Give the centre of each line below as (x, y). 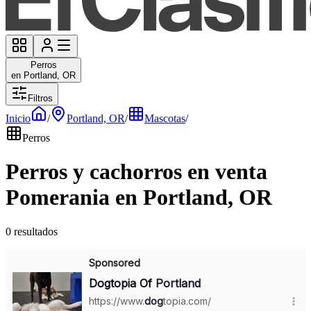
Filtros (40, 98)
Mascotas (165, 118)
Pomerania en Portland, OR (139, 197)
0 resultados (32, 231)
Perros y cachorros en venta (136, 172)
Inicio (18, 118)
